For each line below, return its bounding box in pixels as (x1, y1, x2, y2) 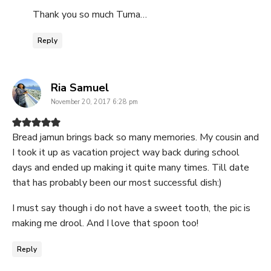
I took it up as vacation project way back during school (12, 146, 240, 160)
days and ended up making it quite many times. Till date (12, 161, 249, 175)
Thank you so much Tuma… (33, 8, 147, 22)
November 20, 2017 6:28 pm (51, 97, 138, 107)
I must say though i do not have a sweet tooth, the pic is (12, 201, 250, 215)
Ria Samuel (51, 80, 109, 96)
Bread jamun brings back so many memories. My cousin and (12, 131, 259, 145)
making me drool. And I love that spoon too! (12, 217, 198, 230)
